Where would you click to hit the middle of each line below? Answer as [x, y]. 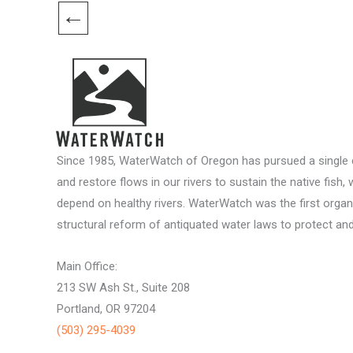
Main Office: [87, 267]
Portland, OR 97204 [106, 309]
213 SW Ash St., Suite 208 [125, 288]
